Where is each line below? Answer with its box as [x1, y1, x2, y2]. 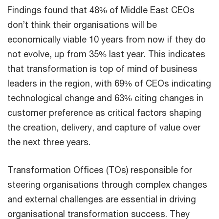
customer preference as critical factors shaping [7, 107, 201, 118]
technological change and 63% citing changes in [7, 92, 203, 103]
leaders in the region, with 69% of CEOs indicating [7, 78, 211, 88]
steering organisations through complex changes [7, 179, 207, 190]
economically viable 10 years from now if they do [7, 34, 206, 44]
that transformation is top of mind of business [7, 63, 197, 74]
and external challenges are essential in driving [7, 194, 196, 204]
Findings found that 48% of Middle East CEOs [7, 4, 195, 15]
